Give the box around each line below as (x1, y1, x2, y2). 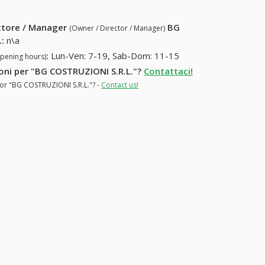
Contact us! (101, 79, 138, 90)
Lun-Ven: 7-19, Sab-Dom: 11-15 (51, 50, 180, 62)
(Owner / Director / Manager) (69, 23, 166, 34)
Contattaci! (144, 64, 193, 77)
